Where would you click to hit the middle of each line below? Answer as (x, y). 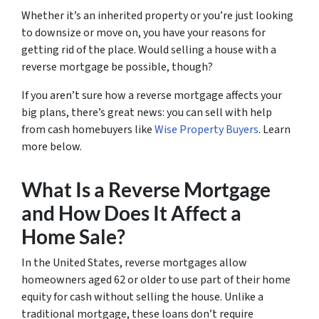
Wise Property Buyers (206, 129)
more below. (52, 146)
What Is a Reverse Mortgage (146, 189)
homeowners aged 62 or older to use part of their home (156, 279)
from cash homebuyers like (88, 129)
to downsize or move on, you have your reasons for (143, 32)
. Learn (274, 129)
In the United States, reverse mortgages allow (134, 262)
